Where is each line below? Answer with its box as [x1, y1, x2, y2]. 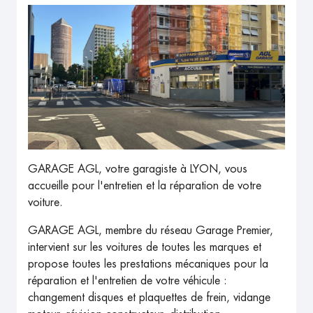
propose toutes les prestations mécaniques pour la [28, 259, 268, 270]
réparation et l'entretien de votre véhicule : [28, 275, 227, 287]
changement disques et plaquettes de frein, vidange [28, 292, 270, 304]
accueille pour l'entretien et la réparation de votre [28, 180, 261, 192]
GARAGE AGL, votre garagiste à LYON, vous [28, 163, 247, 175]
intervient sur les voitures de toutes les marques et [28, 242, 261, 254]
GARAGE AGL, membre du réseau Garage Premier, [28, 225, 273, 237]
